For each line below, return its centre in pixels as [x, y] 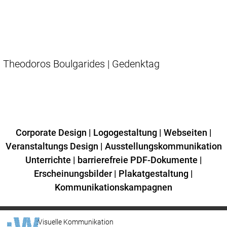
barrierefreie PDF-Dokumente [137, 160]
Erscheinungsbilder [73, 173]
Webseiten [185, 132]
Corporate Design [51, 132]
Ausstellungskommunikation [163, 146]
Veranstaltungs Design [52, 146]
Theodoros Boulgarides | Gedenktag [81, 64]
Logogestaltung [125, 132]
